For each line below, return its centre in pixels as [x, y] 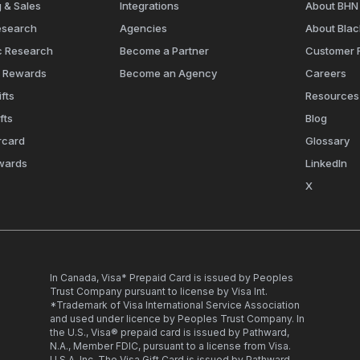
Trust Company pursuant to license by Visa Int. [159, 291]
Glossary [328, 140]
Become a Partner [164, 50]
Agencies [143, 28]
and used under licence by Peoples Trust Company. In [177, 318]
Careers [326, 73]
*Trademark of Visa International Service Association [175, 305]
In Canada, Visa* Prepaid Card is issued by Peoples [172, 277]
